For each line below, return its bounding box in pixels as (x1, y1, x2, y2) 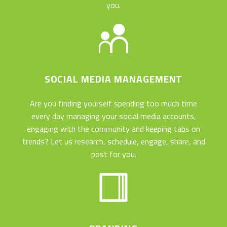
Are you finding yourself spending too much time (30, 96, 197, 111)
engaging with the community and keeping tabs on (27, 121, 200, 137)
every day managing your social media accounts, (31, 108, 196, 124)
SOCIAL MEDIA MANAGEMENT (44, 70, 183, 89)
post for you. (91, 146, 136, 162)
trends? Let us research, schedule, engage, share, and (22, 134, 205, 149)
